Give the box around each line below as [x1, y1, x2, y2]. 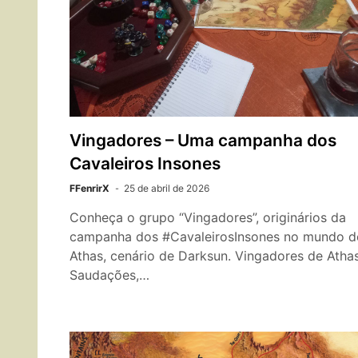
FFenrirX [70, 182, 109, 195]
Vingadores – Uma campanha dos [70, 130, 336, 151]
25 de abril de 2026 [124, 182, 209, 195]
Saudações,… [70, 267, 149, 284]
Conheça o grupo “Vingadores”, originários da [70, 209, 346, 226]
